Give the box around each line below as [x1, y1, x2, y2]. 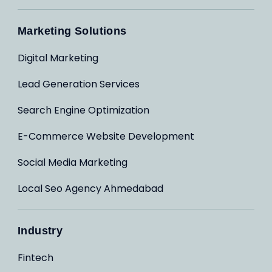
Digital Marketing [18, 51, 98, 65]
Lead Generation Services [18, 77, 140, 91]
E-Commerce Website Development [18, 129, 194, 143]
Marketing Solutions [18, 25, 127, 37]
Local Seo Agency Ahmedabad [18, 182, 163, 195]
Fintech [18, 251, 53, 265]
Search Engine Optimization [18, 103, 149, 117]
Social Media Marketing [18, 155, 127, 169]
